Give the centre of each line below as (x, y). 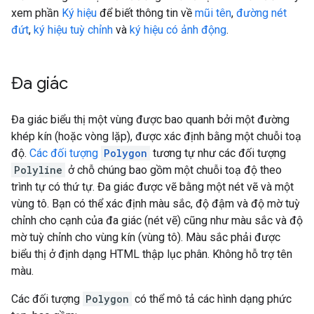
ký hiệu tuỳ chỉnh (73, 30)
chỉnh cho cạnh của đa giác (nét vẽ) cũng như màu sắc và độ (157, 221)
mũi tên (213, 13)
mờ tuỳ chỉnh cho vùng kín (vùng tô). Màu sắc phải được (146, 238)
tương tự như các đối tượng (218, 153)
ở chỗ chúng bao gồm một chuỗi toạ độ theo (173, 170)
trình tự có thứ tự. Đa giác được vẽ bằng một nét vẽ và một (152, 187)
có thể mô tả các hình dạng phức (212, 299)
